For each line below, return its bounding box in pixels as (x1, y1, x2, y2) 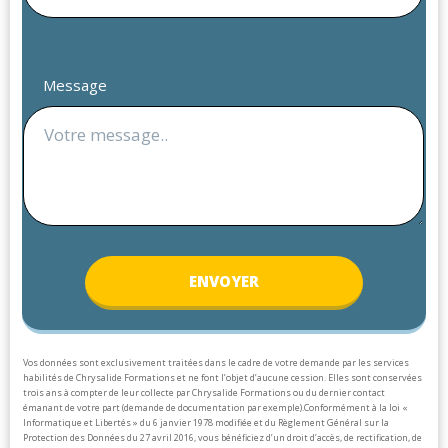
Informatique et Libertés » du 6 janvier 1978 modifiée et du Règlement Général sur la (23, 416, 389, 429)
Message (43, 75, 107, 95)
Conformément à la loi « (304, 401, 407, 414)
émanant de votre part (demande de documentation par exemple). (23, 401, 304, 414)
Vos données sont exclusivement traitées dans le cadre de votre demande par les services (23, 356, 409, 369)
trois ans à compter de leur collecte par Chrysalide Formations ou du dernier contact (23, 386, 385, 399)
